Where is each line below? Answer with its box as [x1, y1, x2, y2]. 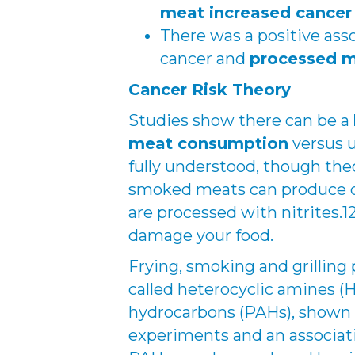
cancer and [160, 49, 250, 68]
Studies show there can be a [128, 111, 353, 130]
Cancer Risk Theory [128, 80, 291, 99]
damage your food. [128, 226, 273, 245]
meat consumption [128, 134, 288, 153]
